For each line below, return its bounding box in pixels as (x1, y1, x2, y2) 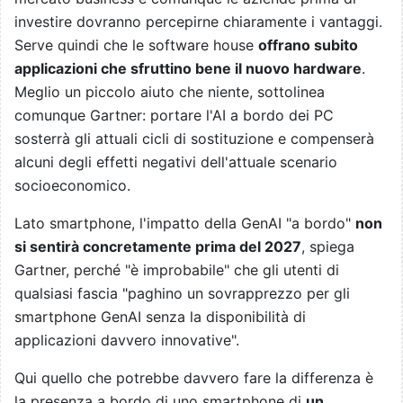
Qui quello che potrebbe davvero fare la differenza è (14, 368, 373, 387)
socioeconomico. (14, 175, 130, 194)
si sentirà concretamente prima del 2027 (14, 237, 301, 255)
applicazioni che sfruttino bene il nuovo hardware (14, 58, 362, 77)
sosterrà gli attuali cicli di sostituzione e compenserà (14, 129, 374, 148)
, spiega (301, 237, 354, 255)
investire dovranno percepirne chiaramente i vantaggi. (14, 12, 382, 31)
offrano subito (258, 35, 358, 54)
